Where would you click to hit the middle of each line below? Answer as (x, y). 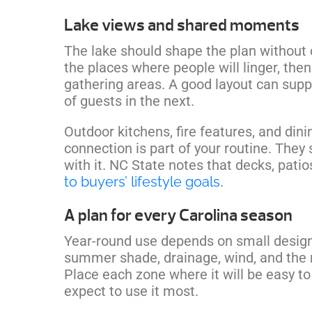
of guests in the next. (129, 101)
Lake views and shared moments (182, 25)
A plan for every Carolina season (178, 215)
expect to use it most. (131, 291)
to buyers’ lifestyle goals (142, 181)
